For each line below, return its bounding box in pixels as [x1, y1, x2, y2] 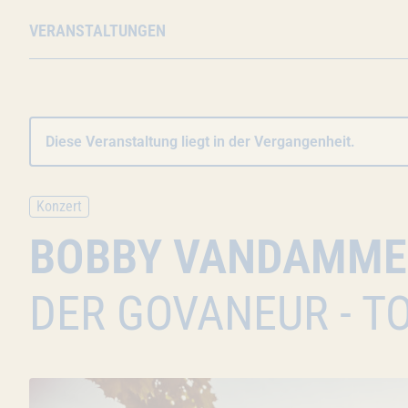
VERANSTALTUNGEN [28, 20, 166, 40]
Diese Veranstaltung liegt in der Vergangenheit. [46, 133, 355, 150]
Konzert [36, 198, 82, 215]
